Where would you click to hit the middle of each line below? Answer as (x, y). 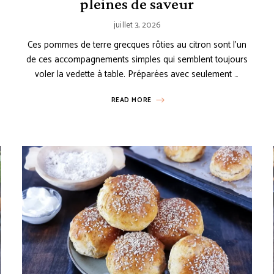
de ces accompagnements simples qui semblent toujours (137, 60)
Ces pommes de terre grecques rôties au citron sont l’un (137, 45)
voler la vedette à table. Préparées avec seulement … (137, 75)
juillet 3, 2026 (137, 26)
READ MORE (131, 101)
